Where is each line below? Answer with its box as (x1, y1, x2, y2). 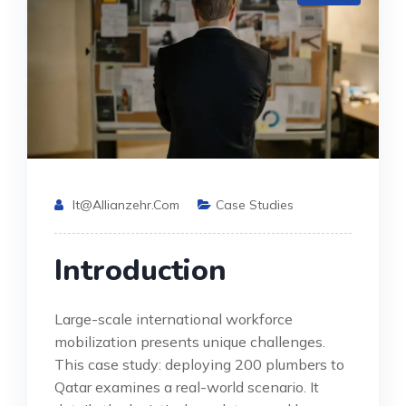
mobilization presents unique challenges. (54, 332, 325, 351)
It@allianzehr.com (72, 196, 179, 213)
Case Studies (216, 196, 294, 213)
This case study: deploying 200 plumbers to (54, 354, 344, 373)
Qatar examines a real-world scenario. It (54, 377, 319, 396)
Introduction (54, 250, 227, 290)
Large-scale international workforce (54, 309, 293, 328)
